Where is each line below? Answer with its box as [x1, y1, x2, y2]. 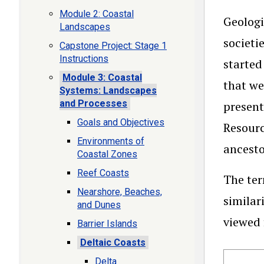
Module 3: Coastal [62, 72, 142, 83]
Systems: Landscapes [60, 85, 157, 96]
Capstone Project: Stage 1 [60, 40, 167, 51]
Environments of [77, 136, 144, 147]
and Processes [60, 98, 127, 109]
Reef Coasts [77, 167, 129, 179]
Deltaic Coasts [80, 237, 146, 248]
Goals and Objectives [77, 117, 164, 128]
